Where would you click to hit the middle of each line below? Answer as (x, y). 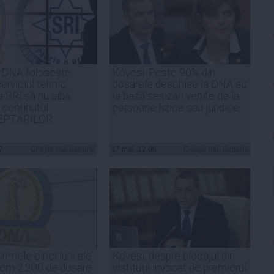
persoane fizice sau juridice (176, 107)
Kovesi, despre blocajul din (174, 256)
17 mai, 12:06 (134, 149)
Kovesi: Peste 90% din (164, 72)
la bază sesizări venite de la (176, 96)
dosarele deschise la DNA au (180, 84)
